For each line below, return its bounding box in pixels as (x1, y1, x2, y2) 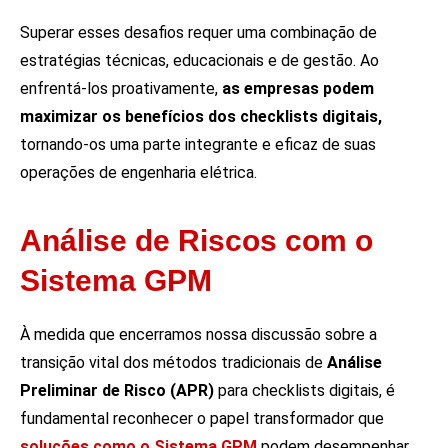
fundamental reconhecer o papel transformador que (20, 409, 384, 429)
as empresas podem (218, 78, 374, 98)
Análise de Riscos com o (20, 224, 373, 258)
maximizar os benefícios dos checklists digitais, (20, 106, 382, 126)
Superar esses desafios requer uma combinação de (20, 22, 377, 42)
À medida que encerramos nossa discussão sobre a (20, 325, 377, 345)
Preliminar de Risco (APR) (20, 381, 214, 401)
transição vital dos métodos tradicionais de (20, 353, 327, 373)
